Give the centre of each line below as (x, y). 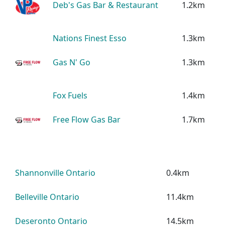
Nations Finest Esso (90, 38)
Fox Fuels (70, 95)
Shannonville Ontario (55, 173)
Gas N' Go (72, 62)
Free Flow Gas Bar (87, 119)
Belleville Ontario (47, 197)
